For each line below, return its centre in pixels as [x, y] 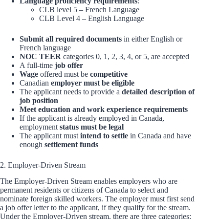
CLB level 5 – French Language [90, 10]
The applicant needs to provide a [71, 92]
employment [40, 127]
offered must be [65, 74]
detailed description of [158, 92]
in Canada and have [160, 136]
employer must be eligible [93, 83]
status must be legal [92, 127]
